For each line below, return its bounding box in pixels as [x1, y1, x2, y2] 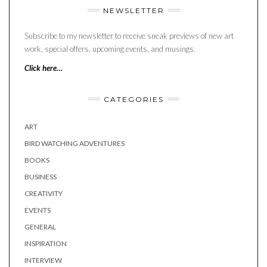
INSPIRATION [24, 238, 67, 248]
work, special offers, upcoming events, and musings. [24, 44, 195, 54]
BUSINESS [24, 172, 57, 181]
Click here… [24, 63, 63, 73]
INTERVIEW [24, 255, 62, 265]
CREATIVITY [24, 188, 63, 198]
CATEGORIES [103, 94, 164, 104]
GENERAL [24, 222, 56, 231]
